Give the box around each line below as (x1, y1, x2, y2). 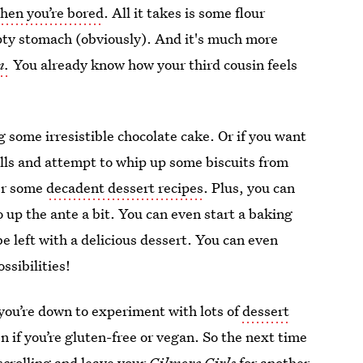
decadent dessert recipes (46, 178, 204, 197)
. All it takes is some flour (104, 3, 266, 22)
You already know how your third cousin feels (10, 55, 298, 74)
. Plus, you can (203, 178, 296, 197)
